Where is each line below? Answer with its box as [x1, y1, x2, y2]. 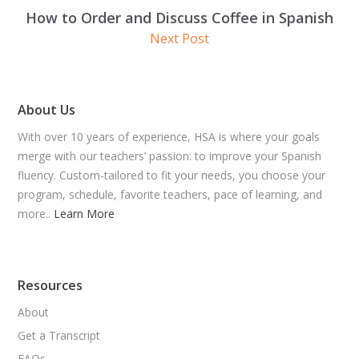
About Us [18, 100, 76, 119]
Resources [18, 276, 83, 294]
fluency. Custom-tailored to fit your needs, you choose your [18, 167, 326, 183]
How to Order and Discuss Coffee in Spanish [26, 7, 333, 27]
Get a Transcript [18, 327, 101, 343]
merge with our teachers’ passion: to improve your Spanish [18, 147, 322, 163]
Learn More [54, 205, 115, 221]
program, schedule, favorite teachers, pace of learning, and [18, 186, 323, 202]
